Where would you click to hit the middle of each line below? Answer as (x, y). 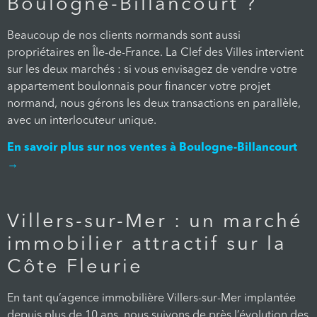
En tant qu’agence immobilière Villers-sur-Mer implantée (151, 299)
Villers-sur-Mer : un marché (155, 222)
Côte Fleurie (75, 267)
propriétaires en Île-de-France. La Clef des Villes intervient (155, 53)
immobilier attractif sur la (147, 245)
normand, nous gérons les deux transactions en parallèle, (154, 104)
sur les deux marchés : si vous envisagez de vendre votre (152, 70)
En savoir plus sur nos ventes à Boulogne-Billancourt (152, 148)
